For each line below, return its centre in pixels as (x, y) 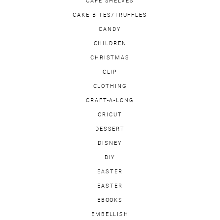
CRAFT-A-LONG (110, 100)
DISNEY (110, 143)
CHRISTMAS (110, 58)
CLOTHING (110, 86)
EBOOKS (110, 200)
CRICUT (110, 115)
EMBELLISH (110, 214)
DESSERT (110, 129)
